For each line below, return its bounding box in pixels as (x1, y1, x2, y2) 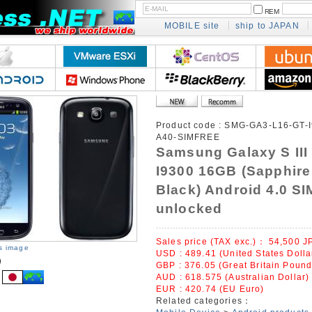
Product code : (155, 120, 225, 130)
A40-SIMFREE (155, 132, 220, 141)
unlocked (155, 201, 223, 216)
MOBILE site (164, 21, 220, 30)
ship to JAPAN (235, 21, 299, 30)
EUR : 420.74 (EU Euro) (155, 284, 265, 293)
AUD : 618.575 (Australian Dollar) (155, 272, 310, 281)
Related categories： (155, 296, 252, 305)
